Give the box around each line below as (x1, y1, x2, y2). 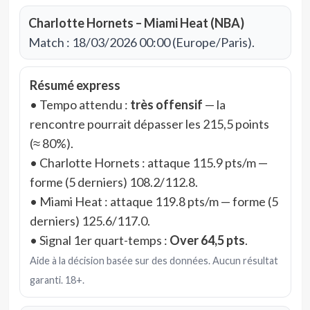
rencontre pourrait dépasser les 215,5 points (29, 116, 269, 131)
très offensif (129, 96, 203, 112)
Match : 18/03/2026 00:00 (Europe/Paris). (28, 34, 255, 50)
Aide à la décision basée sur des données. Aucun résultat (29, 254, 278, 266)
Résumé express (29, 77, 120, 93)
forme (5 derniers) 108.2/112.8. (29, 174, 198, 190)
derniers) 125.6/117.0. (29, 212, 150, 228)
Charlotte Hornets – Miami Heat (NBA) (28, 15, 244, 30)
